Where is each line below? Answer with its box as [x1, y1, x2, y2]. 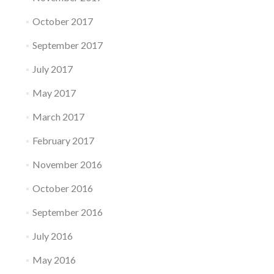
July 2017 [32, 63, 73, 75]
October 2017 [32, 15, 93, 27]
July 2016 [32, 230, 73, 242]
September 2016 [32, 206, 103, 218]
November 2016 [32, 158, 102, 170]
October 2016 [32, 182, 93, 194]
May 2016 [32, 254, 76, 265]
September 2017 [32, 39, 103, 51]
